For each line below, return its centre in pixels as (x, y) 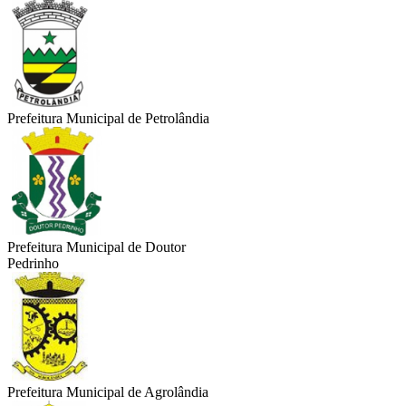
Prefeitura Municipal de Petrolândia (108, 119)
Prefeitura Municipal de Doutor (97, 247)
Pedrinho (33, 264)
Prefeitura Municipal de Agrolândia (108, 392)
